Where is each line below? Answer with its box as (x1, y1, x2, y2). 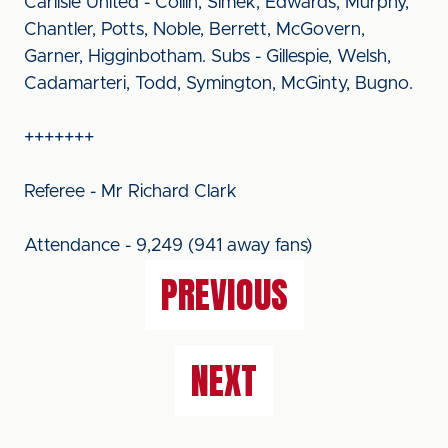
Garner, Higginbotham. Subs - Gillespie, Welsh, (24, 48, 391, 66)
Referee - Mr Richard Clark (24, 183, 237, 201)
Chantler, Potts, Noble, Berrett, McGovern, (24, 21, 365, 39)
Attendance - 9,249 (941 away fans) (24, 237, 312, 255)
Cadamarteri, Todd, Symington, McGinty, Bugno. (24, 75, 413, 93)
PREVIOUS (160, 268, 288, 322)
